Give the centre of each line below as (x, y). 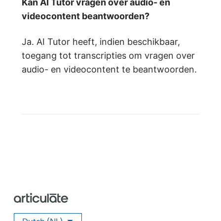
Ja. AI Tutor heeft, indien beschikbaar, (101, 42)
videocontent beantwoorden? (86, 16)
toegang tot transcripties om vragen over (108, 56)
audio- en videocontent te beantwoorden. (109, 70)
